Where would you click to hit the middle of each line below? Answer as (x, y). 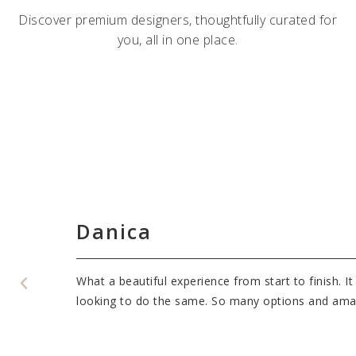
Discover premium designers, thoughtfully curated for (178, 20)
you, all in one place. (178, 40)
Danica (114, 231)
